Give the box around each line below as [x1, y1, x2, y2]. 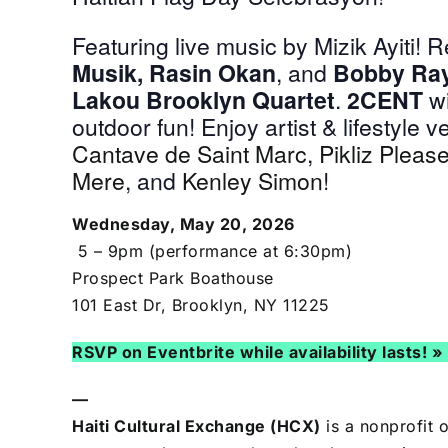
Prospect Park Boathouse [72, 268, 274, 289]
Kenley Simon [182, 164, 323, 198]
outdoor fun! [72, 110, 201, 144]
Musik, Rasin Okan [72, 56, 276, 90]
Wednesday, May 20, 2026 [72, 214, 295, 235]
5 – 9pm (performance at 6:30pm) [72, 241, 352, 262]
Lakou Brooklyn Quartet [72, 83, 335, 117]
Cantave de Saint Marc [72, 137, 307, 171]
